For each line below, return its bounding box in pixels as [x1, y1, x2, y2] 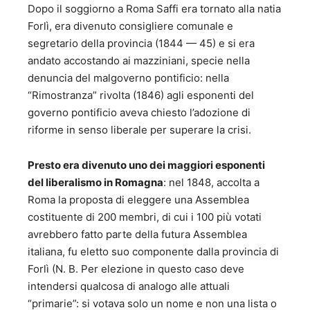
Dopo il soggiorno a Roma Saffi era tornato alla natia [28, 2, 281, 16]
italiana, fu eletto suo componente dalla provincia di [28, 245, 279, 259]
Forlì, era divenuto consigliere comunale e [28, 19, 233, 33]
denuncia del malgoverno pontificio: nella [28, 71, 229, 85]
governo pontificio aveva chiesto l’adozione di [28, 106, 250, 120]
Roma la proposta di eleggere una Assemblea [28, 193, 249, 207]
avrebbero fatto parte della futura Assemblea [28, 228, 247, 241]
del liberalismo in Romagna [28, 176, 163, 190]
